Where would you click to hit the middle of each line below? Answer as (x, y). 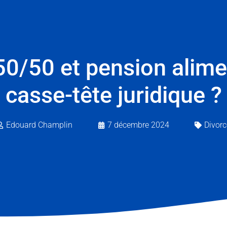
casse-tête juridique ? (113, 95)
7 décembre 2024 (138, 125)
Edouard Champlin (39, 125)
